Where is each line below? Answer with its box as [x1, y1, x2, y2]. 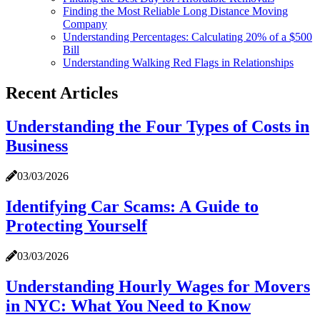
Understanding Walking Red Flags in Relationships [63, 56, 294, 69]
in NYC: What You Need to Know [6, 296, 251, 315]
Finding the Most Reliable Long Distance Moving [63, 5, 288, 18]
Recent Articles [6, 84, 118, 103]
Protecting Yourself [6, 216, 147, 235]
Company [63, 18, 107, 31]
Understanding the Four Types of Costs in [6, 117, 309, 136]
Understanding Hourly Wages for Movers [6, 276, 310, 296]
